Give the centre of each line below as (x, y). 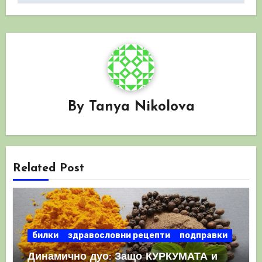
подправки (204, 235)
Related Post (49, 169)
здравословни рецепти (119, 235)
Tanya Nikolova (142, 107)
